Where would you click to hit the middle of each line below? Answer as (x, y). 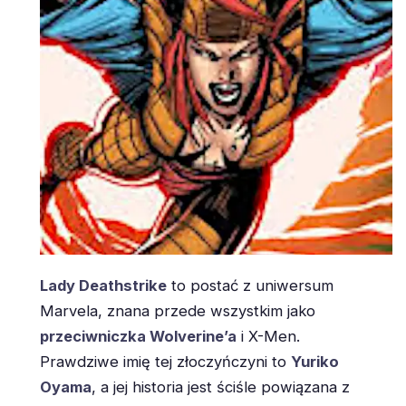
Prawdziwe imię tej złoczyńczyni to (165, 362)
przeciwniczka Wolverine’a (138, 337)
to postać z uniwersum (250, 286)
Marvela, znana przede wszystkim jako (178, 311)
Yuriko (315, 362)
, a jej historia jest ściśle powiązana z (221, 387)
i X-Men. (268, 337)
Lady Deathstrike (103, 286)
